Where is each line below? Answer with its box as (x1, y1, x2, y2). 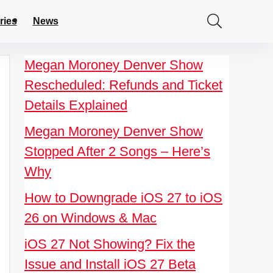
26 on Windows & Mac (24, 210, 157, 225)
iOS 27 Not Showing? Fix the (24, 236, 195, 252)
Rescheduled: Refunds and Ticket (24, 77, 222, 93)
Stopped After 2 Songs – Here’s (24, 144, 210, 159)
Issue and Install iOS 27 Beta (24, 257, 196, 272)
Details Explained (24, 97, 127, 113)
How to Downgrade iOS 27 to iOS (24, 190, 222, 205)
